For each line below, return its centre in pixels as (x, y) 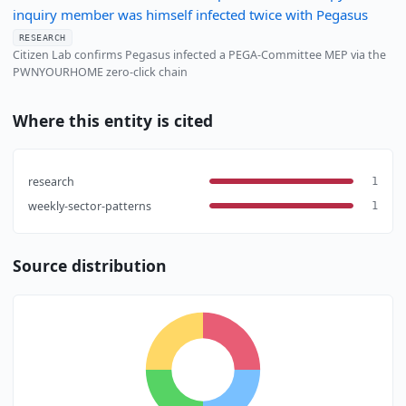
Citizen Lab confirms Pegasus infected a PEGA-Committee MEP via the (199, 54)
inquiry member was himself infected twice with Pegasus (190, 15)
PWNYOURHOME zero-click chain (100, 72)
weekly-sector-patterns (89, 206)
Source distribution (89, 266)
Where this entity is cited (112, 120)
